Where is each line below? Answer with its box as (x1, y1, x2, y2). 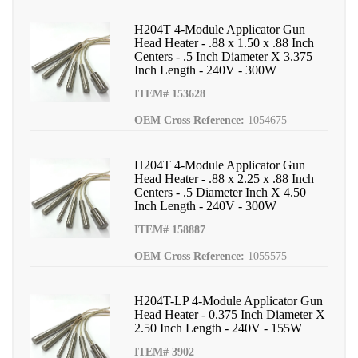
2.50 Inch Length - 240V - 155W (134, 321, 302, 335)
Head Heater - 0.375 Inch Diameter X (134, 308, 325, 321)
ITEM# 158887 (134, 224, 205, 236)
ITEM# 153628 (134, 88, 205, 100)
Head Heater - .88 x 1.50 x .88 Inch (134, 36, 314, 50)
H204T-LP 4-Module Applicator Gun (134, 294, 323, 308)
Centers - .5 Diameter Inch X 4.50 (134, 185, 306, 199)
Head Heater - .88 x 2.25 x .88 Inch (134, 172, 314, 185)
